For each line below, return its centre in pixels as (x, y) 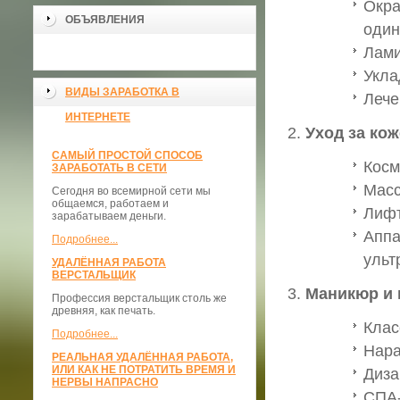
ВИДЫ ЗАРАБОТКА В (122, 92)
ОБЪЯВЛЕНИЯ (105, 20)
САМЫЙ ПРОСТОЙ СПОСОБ (127, 155)
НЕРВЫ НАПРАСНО (105, 382)
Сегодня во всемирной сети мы (131, 191)
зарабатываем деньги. (109, 216)
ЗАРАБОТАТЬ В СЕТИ (109, 168)
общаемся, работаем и (110, 204)
